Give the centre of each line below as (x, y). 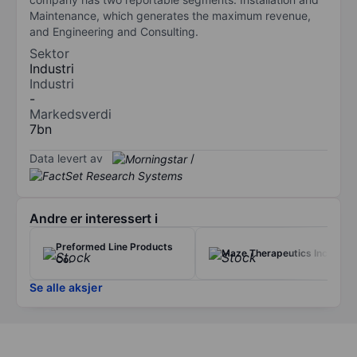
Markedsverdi (71, 114)
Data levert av (66, 158)
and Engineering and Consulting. (114, 31)
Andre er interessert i (94, 219)
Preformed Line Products (114, 247)
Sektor (49, 53)
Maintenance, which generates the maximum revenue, (170, 15)
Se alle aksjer (66, 288)
